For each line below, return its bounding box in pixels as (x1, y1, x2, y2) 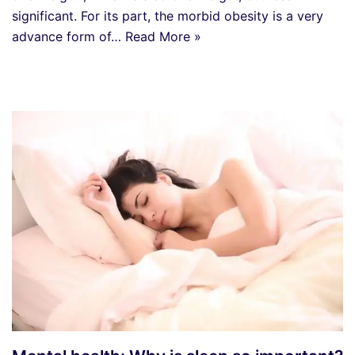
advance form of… (12, 28, 125, 44)
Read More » (125, 28, 201, 44)
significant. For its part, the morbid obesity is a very (12, 7, 323, 24)
